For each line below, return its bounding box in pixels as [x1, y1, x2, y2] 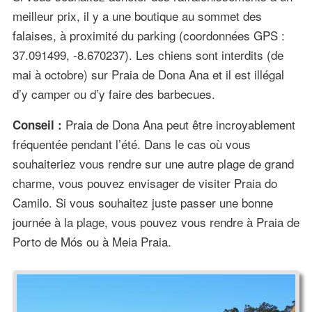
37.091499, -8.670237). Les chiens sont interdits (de [12, 46, 283, 64]
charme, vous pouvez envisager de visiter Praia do [12, 174, 277, 192]
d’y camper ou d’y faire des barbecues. [12, 85, 215, 103]
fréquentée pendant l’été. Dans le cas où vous [12, 135, 251, 153]
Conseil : [12, 116, 62, 134]
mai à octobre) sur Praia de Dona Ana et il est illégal [12, 65, 284, 84]
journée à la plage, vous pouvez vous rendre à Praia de [12, 213, 299, 231]
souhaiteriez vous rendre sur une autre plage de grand [12, 155, 294, 173]
